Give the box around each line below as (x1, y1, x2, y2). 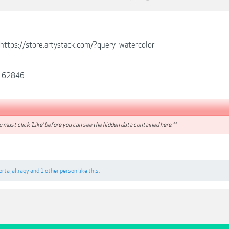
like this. (77, 167, 100, 175)
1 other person (40, 167, 77, 175)
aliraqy (12, 167, 29, 175)
